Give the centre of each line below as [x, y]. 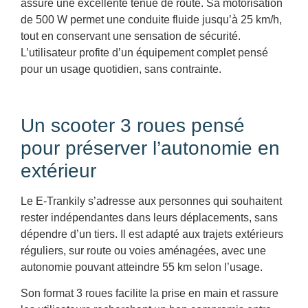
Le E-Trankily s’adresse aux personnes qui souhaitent [151, 201]
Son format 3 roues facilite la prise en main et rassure [150, 293]
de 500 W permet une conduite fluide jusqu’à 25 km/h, [151, 19]
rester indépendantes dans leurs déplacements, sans [149, 217]
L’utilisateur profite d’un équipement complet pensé [144, 52]
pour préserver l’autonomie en [150, 148]
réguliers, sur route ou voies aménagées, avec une [143, 250]
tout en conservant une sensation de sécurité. [131, 36]
